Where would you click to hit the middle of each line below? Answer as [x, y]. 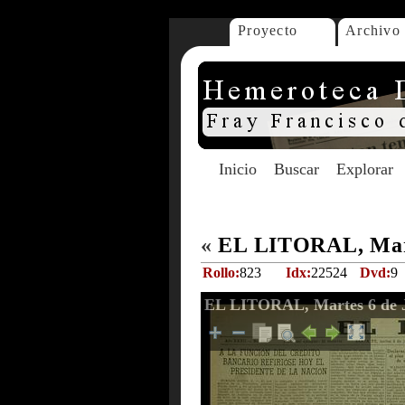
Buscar [297, 169]
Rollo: [221, 273]
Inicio [238, 169]
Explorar [365, 169]
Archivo [373, 30]
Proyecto [268, 30]
